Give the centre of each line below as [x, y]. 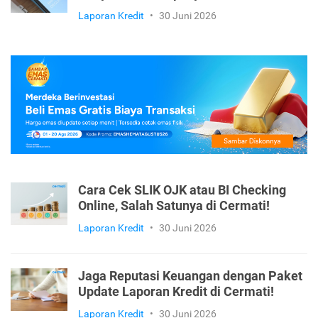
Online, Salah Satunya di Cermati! [174, 206]
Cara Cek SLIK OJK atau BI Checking [182, 191]
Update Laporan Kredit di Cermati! [176, 292]
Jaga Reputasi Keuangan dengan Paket [190, 276]
